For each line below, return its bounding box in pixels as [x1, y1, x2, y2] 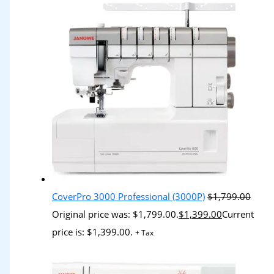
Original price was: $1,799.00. [52, 208, 179, 221]
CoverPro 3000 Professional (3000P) [52, 190, 206, 203]
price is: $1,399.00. [52, 226, 133, 239]
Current [222, 208, 254, 221]
